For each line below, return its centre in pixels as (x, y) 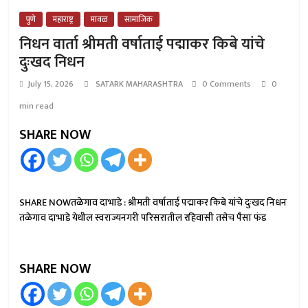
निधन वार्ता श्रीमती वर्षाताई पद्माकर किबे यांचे (142, 44)
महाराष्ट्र (64, 19)
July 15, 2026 (51, 84)
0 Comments (226, 84)
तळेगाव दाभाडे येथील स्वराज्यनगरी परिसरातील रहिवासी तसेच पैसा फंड (143, 218)
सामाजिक (139, 19)
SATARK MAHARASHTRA (141, 84)
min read (37, 106)
